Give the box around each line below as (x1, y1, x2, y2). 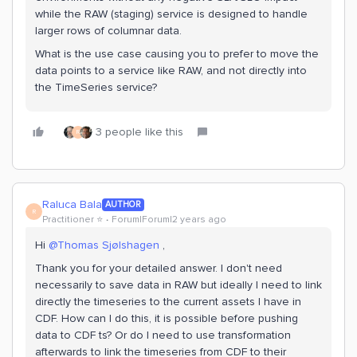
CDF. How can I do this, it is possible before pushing (35, 312, 298, 325)
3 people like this (96, 125, 183, 139)
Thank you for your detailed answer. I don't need (35, 261, 282, 275)
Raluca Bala (42, 198, 102, 211)
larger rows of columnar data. (35, 24, 182, 37)
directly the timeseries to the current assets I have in (35, 295, 301, 308)
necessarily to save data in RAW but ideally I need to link (35, 278, 322, 292)
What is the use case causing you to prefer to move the (35, 47, 319, 61)
